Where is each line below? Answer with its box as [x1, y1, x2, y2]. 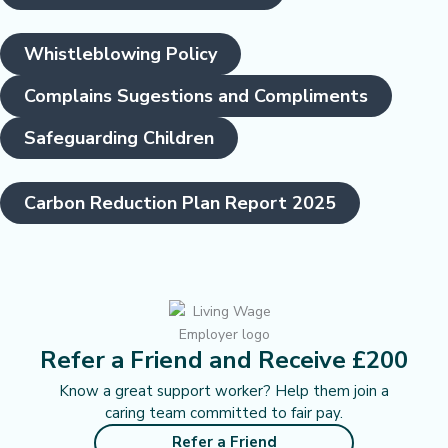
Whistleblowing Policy [24, 41, 217, 66]
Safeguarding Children [24, 125, 214, 150]
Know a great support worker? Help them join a [59, 380, 389, 401]
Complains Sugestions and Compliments [24, 83, 368, 108]
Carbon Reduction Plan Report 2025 [24, 190, 336, 215]
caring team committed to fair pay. [105, 402, 343, 423]
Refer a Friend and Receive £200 [40, 343, 408, 376]
